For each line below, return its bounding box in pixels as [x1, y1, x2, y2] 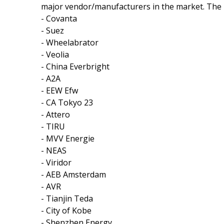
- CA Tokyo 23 [41, 96, 93, 108]
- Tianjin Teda [41, 192, 93, 204]
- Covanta [41, 12, 77, 24]
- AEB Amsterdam [41, 168, 106, 180]
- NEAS [41, 144, 66, 156]
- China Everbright [41, 60, 109, 72]
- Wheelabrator [41, 36, 98, 48]
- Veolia [41, 48, 69, 60]
